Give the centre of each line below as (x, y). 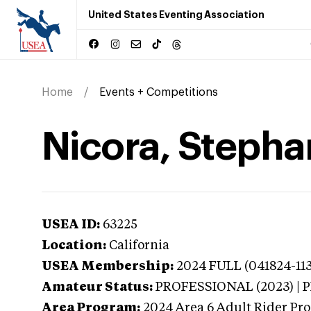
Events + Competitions (159, 92)
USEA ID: (71, 225)
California (139, 246)
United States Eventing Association (176, 15)
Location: (74, 246)
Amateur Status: (97, 287)
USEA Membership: (108, 267)
